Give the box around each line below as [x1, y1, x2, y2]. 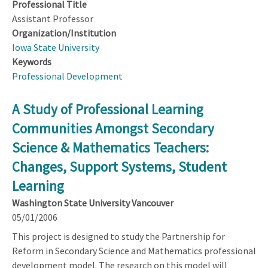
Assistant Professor [12, 12, 93, 25]
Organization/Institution [12, 26, 116, 39]
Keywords [12, 55, 51, 68]
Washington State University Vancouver [12, 196, 173, 209]
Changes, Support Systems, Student [12, 157, 227, 175]
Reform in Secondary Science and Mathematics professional [12, 244, 256, 257]
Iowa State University [12, 41, 99, 53]
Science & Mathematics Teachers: [12, 138, 209, 156]
